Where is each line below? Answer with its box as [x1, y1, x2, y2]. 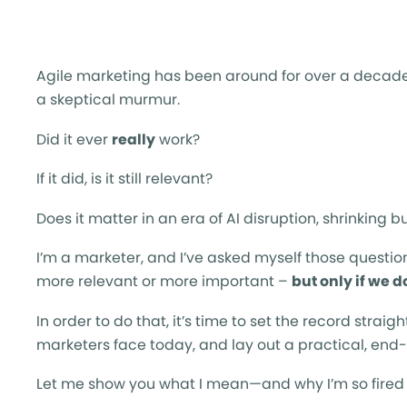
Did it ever [36, 128, 112, 150]
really [112, 128, 155, 150]
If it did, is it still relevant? [36, 168, 213, 190]
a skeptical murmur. [36, 89, 180, 111]
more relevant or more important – [36, 271, 292, 293]
